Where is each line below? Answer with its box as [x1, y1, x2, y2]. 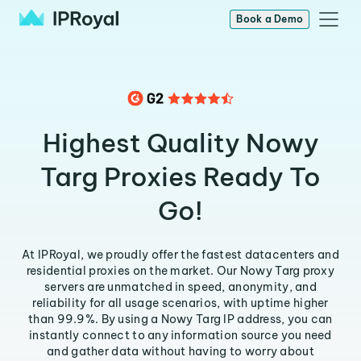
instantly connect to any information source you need [29, 328, 332, 342]
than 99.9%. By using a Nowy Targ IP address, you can [28, 312, 333, 326]
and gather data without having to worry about [47, 344, 314, 359]
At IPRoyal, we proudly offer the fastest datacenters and [22, 247, 339, 262]
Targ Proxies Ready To [40, 160, 321, 193]
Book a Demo [236, 13, 303, 25]
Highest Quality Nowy [42, 127, 319, 159]
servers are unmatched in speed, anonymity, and [44, 280, 317, 294]
